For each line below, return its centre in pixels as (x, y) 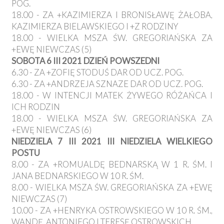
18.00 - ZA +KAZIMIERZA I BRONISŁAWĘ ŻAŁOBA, (112, 15)
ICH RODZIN (36, 107)
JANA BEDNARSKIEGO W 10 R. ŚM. (77, 176)
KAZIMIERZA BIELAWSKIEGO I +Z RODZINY (95, 26)
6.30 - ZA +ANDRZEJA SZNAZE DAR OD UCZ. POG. (107, 84)
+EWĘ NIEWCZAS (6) (51, 130)
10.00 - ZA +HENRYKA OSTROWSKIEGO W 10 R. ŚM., (112, 210)
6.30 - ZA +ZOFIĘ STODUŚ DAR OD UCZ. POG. (97, 72)
